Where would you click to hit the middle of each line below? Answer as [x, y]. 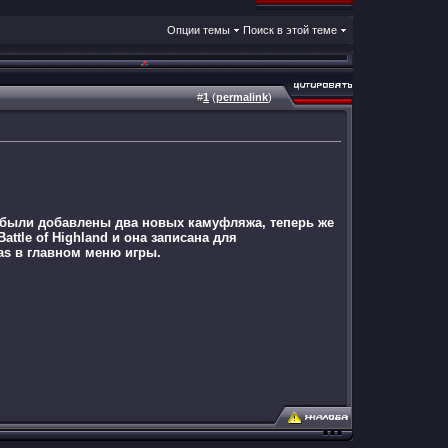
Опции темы [198, 30]
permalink [242, 97]
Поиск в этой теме [290, 30]
